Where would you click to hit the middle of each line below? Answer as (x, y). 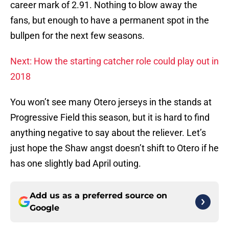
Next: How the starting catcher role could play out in (114, 61)
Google (44, 208)
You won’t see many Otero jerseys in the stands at (111, 102)
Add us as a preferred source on (98, 196)
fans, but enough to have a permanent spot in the (110, 20)
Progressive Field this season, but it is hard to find (110, 118)
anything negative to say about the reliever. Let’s (108, 133)
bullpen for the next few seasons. (77, 36)
